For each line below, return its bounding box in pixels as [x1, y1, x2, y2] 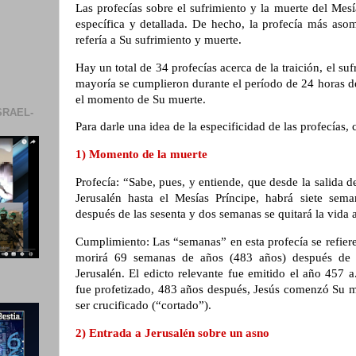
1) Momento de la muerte [75, 148, 211, 161]
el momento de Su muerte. [75, 92, 209, 106]
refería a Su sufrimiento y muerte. [75, 33, 242, 46]
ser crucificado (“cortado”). [75, 298, 215, 311]
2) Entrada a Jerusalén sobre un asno [75, 326, 273, 339]
